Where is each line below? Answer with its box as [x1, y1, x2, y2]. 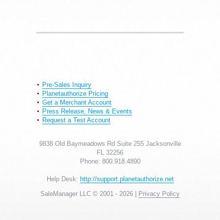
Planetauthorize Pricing [42, 89, 108, 97]
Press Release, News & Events [42, 107, 132, 115]
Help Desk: [46, 175, 80, 183]
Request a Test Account [42, 116, 110, 124]
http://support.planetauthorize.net [80, 175, 174, 183]
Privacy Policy [138, 190, 180, 197]
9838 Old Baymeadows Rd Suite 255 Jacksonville [39, 139, 181, 147]
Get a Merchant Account [42, 98, 111, 106]
